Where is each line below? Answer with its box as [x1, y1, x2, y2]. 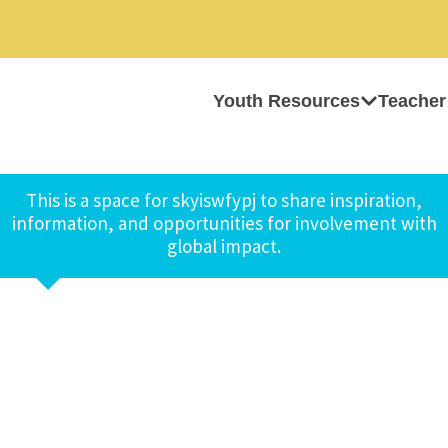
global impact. [167, 234, 281, 258]
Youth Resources [213, 91, 360, 111]
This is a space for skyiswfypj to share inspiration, [26, 188, 422, 212]
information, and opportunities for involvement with [11, 211, 437, 235]
